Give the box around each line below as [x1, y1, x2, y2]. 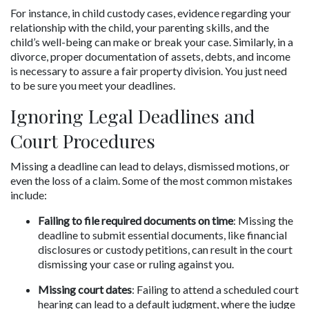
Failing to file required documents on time [38, 213, 233, 227]
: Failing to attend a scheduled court [132, 282, 299, 296]
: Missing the [233, 213, 293, 227]
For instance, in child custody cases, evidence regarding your [10, 6, 291, 19]
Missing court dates [38, 282, 132, 296]
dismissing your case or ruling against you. [38, 257, 234, 270]
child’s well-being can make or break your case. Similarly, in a [10, 34, 293, 48]
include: [10, 188, 47, 201]
